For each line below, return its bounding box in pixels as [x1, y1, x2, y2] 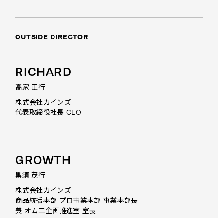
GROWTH [15, 153, 72, 167]
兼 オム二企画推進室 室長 [15, 207, 96, 215]
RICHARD [15, 65, 72, 79]
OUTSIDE [15, 33, 51, 41]
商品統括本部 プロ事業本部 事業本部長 [15, 197, 138, 205]
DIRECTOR [50, 33, 89, 41]
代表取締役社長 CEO [15, 109, 81, 117]
